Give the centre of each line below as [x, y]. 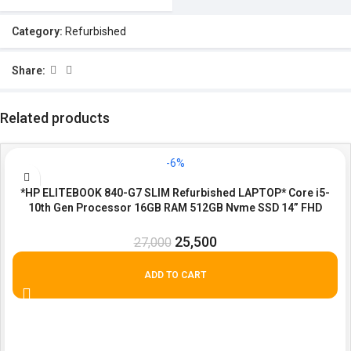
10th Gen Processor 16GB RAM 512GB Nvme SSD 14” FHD [175, 208]
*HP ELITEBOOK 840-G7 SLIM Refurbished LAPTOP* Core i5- [175, 193]
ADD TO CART [175, 275]
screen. [175, 223]
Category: [37, 32]
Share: [29, 70]
